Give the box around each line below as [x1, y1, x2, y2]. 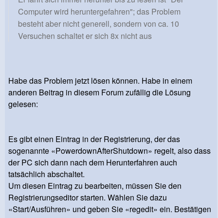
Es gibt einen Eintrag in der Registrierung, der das [8, 133, 180, 145]
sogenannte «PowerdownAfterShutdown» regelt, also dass [8, 145, 211, 156]
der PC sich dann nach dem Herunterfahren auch [8, 156, 177, 168]
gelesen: [8, 98, 38, 109]
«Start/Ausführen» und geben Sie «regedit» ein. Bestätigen [8, 203, 211, 215]
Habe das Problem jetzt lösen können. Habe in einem [8, 74, 192, 86]
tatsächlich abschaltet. [8, 168, 85, 180]
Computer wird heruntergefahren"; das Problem [18, 5, 181, 17]
